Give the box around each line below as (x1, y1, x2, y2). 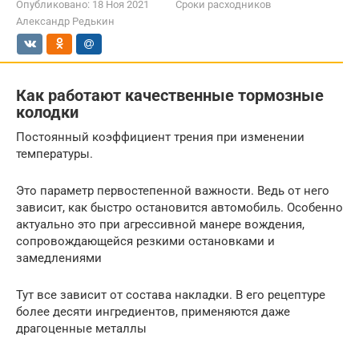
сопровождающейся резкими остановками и (16, 233, 275, 248)
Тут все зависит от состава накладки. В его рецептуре (16, 287, 325, 302)
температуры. (16, 146, 96, 161)
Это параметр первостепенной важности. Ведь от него (16, 183, 329, 198)
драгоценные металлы (16, 321, 147, 336)
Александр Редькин (16, 15, 115, 27)
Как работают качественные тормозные (16, 87, 324, 105)
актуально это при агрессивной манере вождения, (16, 216, 305, 232)
